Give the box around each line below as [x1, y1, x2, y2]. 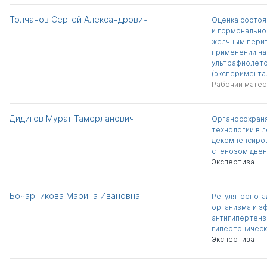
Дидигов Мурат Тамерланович [10, 113, 134, 123]
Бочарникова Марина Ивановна [10, 191, 140, 201]
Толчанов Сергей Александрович [10, 14, 148, 24]
